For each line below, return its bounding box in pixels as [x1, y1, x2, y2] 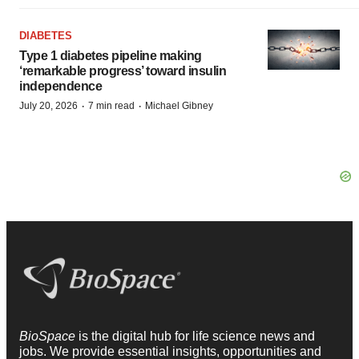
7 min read [88, 99, 135, 111]
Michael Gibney [145, 99, 213, 111]
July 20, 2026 [19, 99, 78, 111]
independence [19, 79, 102, 93]
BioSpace [19, 329, 79, 344]
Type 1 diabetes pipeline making [19, 48, 202, 63]
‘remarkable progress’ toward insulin [19, 63, 226, 78]
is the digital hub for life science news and [79, 329, 315, 344]
